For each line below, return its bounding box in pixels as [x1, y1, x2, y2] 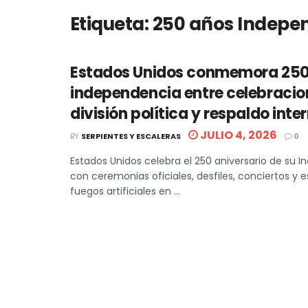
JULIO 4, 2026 [198, 127, 277, 143]
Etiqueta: [70, 12, 153, 36]
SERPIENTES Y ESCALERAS [81, 131, 181, 142]
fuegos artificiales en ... [70, 184, 180, 198]
